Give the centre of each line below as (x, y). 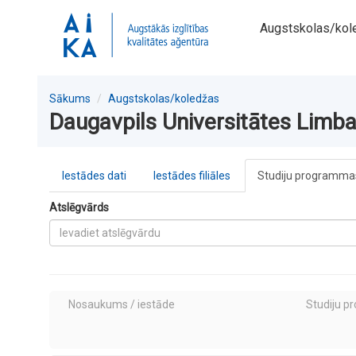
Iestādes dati (94, 176)
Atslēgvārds (79, 207)
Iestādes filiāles (192, 176)
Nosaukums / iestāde (122, 304)
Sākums (70, 99)
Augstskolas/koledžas (164, 99)
